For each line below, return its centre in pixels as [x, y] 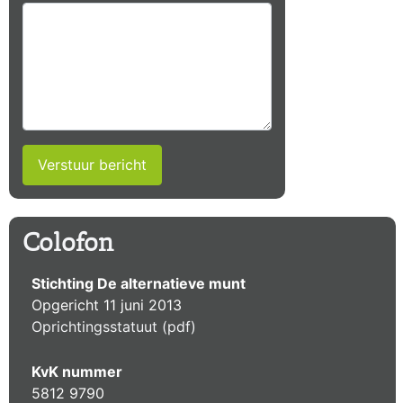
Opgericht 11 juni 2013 [107, 304]
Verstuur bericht [92, 165]
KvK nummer [77, 371]
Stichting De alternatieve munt [139, 283]
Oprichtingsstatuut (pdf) [114, 326]
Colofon [68, 245]
